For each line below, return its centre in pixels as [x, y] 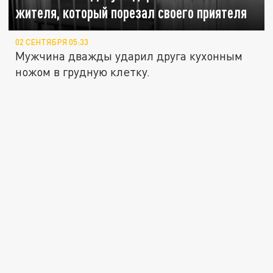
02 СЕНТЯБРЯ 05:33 [52, 42]
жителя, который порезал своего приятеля [131, 13]
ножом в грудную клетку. [83, 72]
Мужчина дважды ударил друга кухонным [129, 56]
